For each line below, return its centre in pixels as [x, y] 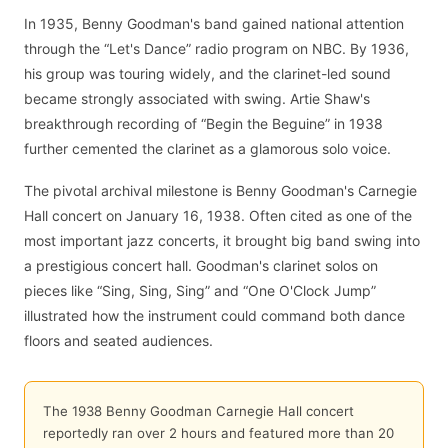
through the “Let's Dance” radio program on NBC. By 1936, [216, 48]
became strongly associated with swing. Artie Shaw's [197, 98]
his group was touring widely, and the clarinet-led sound [207, 73]
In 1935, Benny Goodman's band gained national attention [214, 23]
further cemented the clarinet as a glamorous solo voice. [207, 148]
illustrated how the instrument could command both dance [214, 316]
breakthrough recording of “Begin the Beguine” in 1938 [203, 123]
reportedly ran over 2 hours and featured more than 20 [218, 432]
